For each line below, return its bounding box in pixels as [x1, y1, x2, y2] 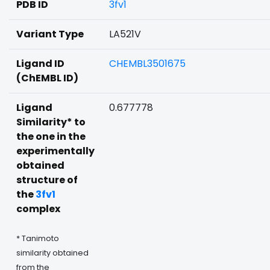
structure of [16, 173, 78, 187]
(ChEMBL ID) [16, 71, 78, 85]
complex [16, 202, 60, 216]
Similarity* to [16, 115, 86, 129]
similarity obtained [16, 248, 89, 258]
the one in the [16, 130, 86, 143]
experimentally [16, 144, 95, 158]
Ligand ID [16, 57, 64, 71]
